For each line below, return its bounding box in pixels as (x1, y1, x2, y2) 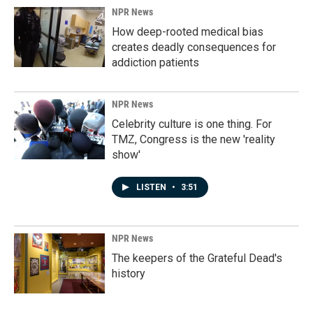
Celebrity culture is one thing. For (112, 117, 272, 131)
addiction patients (112, 56, 199, 69)
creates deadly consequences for (112, 41, 276, 54)
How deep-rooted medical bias (112, 25, 263, 38)
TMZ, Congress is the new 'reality (112, 133, 275, 146)
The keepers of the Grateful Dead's (112, 252, 282, 265)
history (112, 267, 145, 280)
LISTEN (136, 182, 168, 192)
